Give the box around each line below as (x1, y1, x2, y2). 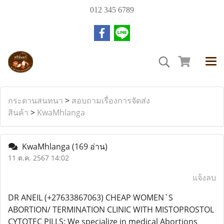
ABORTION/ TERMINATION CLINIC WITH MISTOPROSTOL (8, 204, 214, 215)
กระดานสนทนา (8, 95, 63, 106)
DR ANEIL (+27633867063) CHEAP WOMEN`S (8, 192, 173, 203)
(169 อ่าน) (72, 141, 107, 152)
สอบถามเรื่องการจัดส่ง (71, 95, 150, 106)
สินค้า (8, 107, 28, 118)
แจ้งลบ (192, 172, 216, 183)
